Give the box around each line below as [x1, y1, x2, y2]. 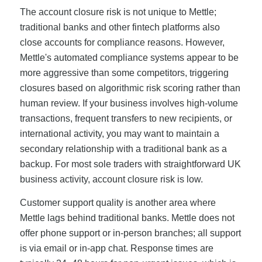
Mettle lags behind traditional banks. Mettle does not [19, 212, 235, 223]
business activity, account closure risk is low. [19, 174, 203, 184]
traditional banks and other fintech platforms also [19, 22, 220, 32]
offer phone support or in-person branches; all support [19, 227, 241, 238]
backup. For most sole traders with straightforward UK [19, 158, 241, 169]
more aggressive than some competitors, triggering [19, 67, 229, 78]
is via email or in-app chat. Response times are [19, 243, 213, 253]
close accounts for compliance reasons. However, [19, 37, 225, 47]
